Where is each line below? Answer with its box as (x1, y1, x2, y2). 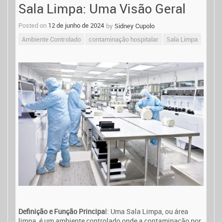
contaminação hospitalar (89, 35, 159, 44)
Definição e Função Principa (18, 207, 105, 217)
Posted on (18, 21, 48, 30)
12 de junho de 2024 (48, 21, 104, 30)
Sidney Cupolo (114, 21, 155, 30)
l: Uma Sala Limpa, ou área (105, 207, 188, 217)
